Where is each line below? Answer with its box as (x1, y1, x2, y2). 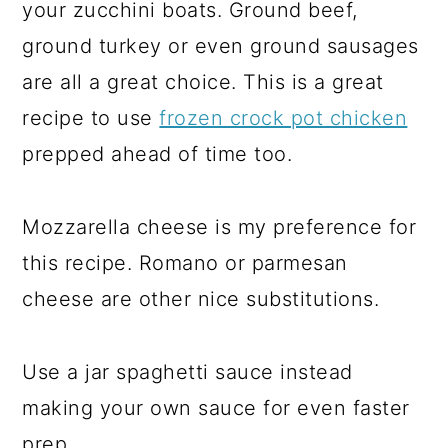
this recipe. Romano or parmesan (22, 251, 348, 276)
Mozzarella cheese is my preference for (22, 215, 417, 240)
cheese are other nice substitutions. (22, 287, 380, 312)
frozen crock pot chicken (159, 106, 408, 131)
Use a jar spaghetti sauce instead (22, 360, 353, 385)
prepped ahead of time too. (22, 142, 293, 167)
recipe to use (22, 106, 160, 131)
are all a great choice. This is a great (22, 70, 384, 95)
